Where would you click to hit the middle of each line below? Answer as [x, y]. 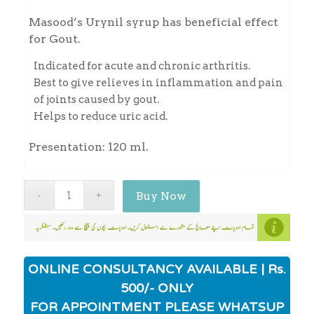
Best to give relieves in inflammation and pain [158, 82]
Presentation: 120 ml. [88, 146]
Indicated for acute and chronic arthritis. [142, 66]
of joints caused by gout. [96, 99]
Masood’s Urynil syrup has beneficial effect [153, 22]
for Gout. [54, 39]
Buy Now [162, 196]
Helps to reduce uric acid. [100, 116]
